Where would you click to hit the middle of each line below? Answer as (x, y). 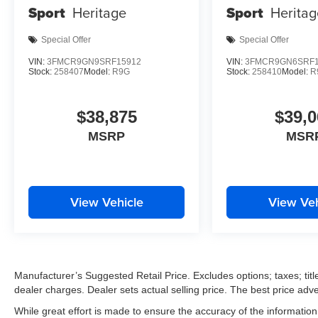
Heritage (99, 13)
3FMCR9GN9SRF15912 (94, 61)
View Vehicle (106, 202)
